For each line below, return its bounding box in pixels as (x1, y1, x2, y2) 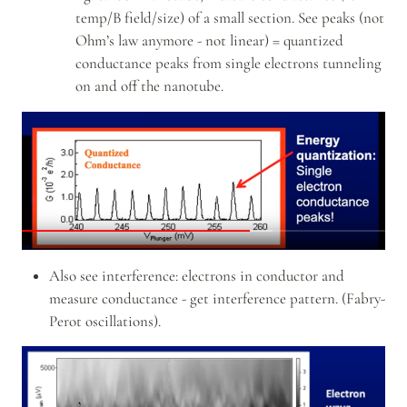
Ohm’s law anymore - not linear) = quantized (75, 31, 343, 51)
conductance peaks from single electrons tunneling (75, 54, 382, 74)
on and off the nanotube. (75, 76, 223, 96)
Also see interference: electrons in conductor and (48, 265, 344, 285)
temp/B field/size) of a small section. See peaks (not (75, 8, 384, 28)
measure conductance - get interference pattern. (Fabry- (48, 288, 385, 308)
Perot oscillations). (48, 311, 161, 331)
